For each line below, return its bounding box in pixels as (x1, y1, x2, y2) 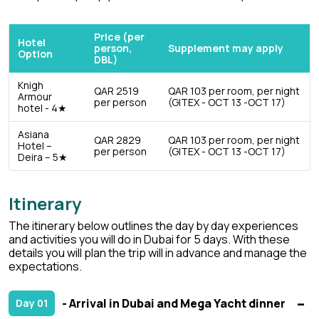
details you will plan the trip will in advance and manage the (9, 245, 307, 261)
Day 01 (16, 296, 48, 310)
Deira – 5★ (18, 150, 68, 164)
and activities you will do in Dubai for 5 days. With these (9, 231, 290, 248)
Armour (18, 90, 52, 104)
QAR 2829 (94, 133, 141, 147)
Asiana (18, 127, 49, 142)
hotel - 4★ (18, 101, 67, 115)
